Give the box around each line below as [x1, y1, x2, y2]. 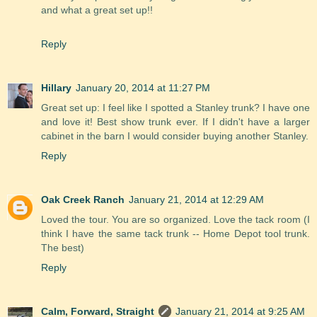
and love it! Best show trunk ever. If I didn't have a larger [41, 116, 310, 128]
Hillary [41, 82, 71, 94]
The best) [41, 242, 84, 254]
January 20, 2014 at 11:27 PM [76, 82, 210, 94]
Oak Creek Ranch [41, 194, 125, 206]
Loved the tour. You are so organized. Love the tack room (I [41, 214, 310, 226]
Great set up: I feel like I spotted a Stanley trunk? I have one [41, 102, 310, 114]
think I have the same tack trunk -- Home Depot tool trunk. [41, 228, 310, 240]
